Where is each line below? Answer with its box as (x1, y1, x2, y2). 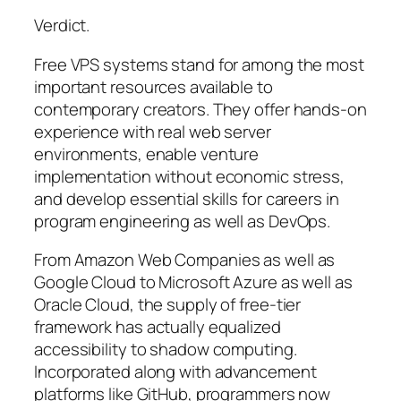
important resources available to (34, 74, 273, 98)
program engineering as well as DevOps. (34, 209, 331, 233)
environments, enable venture (34, 141, 260, 166)
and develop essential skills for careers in (34, 186, 339, 210)
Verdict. (34, 13, 90, 38)
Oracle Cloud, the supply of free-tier (34, 293, 302, 317)
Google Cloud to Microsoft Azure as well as (34, 270, 353, 294)
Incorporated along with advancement (34, 360, 317, 384)
